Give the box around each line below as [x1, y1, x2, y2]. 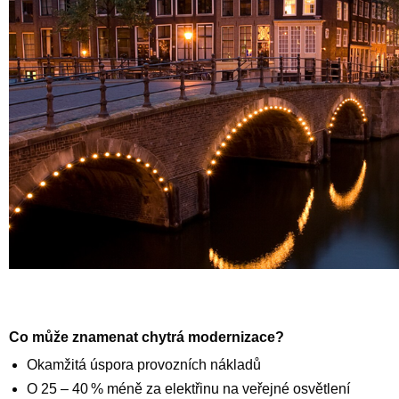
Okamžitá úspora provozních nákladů [27, 357, 262, 373]
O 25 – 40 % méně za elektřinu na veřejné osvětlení [27, 381, 351, 397]
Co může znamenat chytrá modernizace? [9, 330, 285, 346]
